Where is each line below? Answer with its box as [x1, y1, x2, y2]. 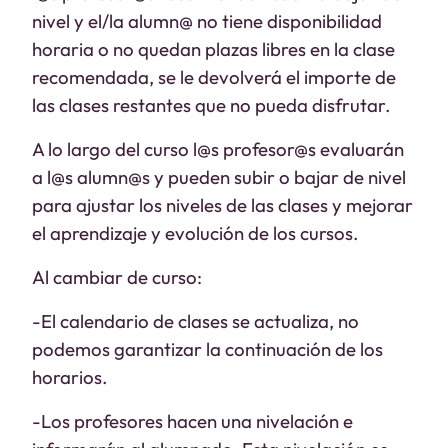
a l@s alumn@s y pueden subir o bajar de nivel [32, 165, 406, 189]
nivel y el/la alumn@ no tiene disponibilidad [32, 9, 382, 33]
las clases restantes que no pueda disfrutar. [32, 93, 390, 117]
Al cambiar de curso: [32, 265, 206, 289]
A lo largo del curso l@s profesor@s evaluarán [32, 137, 404, 161]
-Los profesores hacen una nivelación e [32, 409, 353, 433]
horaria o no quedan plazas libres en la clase [32, 37, 395, 61]
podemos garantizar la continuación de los [32, 337, 383, 361]
